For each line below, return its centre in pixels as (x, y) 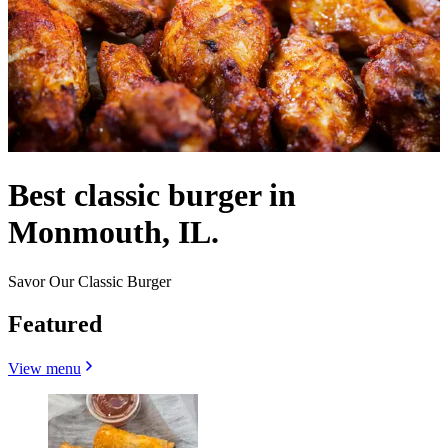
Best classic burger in (152, 195)
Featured (55, 323)
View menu (44, 368)
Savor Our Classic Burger (89, 281)
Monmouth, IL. (113, 232)
